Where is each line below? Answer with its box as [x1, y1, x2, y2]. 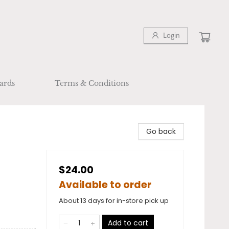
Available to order [59, 178, 151, 192]
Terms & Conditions [55, 79, 129, 88]
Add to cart [108, 218, 148, 228]
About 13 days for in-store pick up [59, 196, 169, 205]
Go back [146, 126, 176, 136]
